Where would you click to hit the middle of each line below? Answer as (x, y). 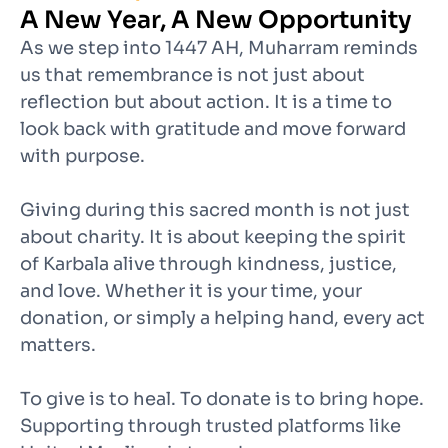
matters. (58, 344)
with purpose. (82, 155)
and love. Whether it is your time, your (191, 290)
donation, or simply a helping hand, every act (222, 317)
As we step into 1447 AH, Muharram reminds (219, 47)
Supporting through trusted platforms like (210, 425)
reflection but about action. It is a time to (206, 101)
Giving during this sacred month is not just (215, 209)
